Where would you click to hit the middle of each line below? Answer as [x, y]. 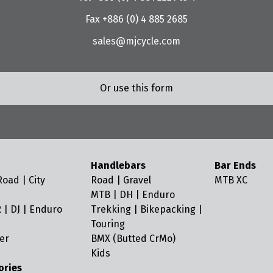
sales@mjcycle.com [136, 41]
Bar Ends [236, 165]
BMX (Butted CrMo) [133, 238]
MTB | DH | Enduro [133, 194]
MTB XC [231, 180]
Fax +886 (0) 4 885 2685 [136, 19]
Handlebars [119, 165]
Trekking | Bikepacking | [147, 209]
